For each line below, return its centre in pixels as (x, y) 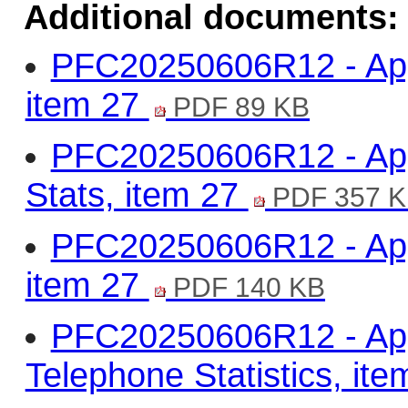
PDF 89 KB (238, 106)
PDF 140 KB (246, 286)
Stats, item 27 (137, 194)
